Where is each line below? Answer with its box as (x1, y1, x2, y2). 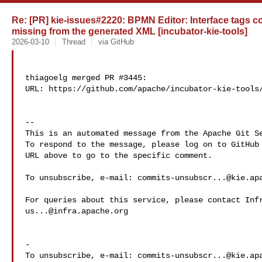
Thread (61, 37, 85, 46)
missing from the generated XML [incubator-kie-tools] (12, 26, 247, 36)
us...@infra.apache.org (25, 206, 128, 216)
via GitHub (98, 37, 134, 46)
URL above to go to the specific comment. (25, 151, 212, 160)
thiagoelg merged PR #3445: (25, 73, 147, 82)
